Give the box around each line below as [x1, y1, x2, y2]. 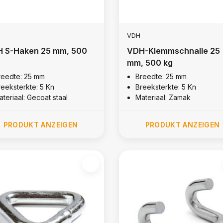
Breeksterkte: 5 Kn [135, 82, 196, 91]
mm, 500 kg [126, 57, 173, 68]
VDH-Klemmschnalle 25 [126, 45, 220, 56]
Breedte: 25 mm [135, 72, 187, 81]
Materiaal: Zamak [135, 93, 191, 102]
